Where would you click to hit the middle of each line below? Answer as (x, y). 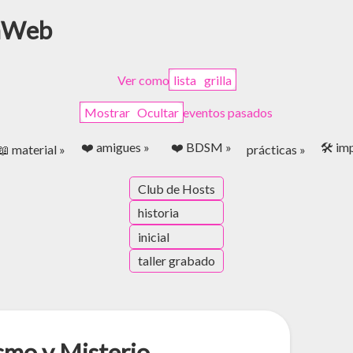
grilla (217, 80)
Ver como (144, 80)
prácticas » (276, 149)
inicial (154, 236)
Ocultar (158, 112)
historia (158, 213)
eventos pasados (228, 112)
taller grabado (176, 261)
